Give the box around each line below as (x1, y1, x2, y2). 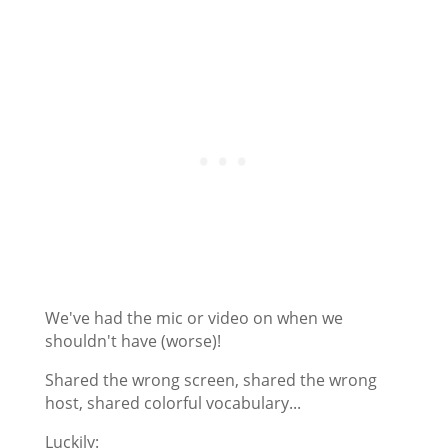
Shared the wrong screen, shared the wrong (44, 369, 377, 391)
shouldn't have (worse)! (44, 330, 221, 352)
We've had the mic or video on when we (44, 307, 343, 329)
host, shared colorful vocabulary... (44, 392, 301, 414)
